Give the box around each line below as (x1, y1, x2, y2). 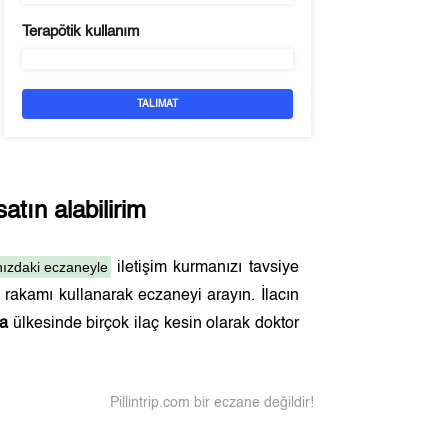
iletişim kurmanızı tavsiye (110, 260, 299, 276)
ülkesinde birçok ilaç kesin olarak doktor (8, 316, 299, 332)
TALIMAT (136, 99, 178, 109)
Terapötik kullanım (21, 24, 140, 39)
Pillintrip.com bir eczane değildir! (109, 396, 314, 410)
